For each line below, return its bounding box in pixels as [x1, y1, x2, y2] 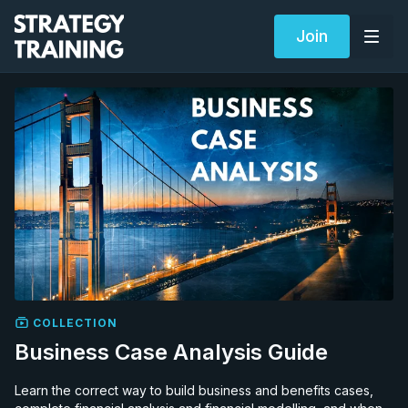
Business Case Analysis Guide [15, 338, 328, 365]
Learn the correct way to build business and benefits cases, [15, 382, 373, 398]
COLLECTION [29, 315, 117, 330]
